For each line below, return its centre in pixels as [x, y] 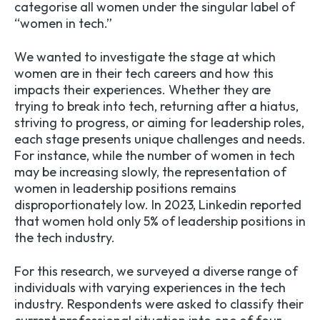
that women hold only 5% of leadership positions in [160, 221]
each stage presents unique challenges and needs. [160, 139]
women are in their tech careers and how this [144, 74]
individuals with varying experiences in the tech [150, 288]
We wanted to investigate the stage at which [145, 57]
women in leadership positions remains [125, 189]
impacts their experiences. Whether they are [142, 90]
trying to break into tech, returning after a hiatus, [156, 106]
